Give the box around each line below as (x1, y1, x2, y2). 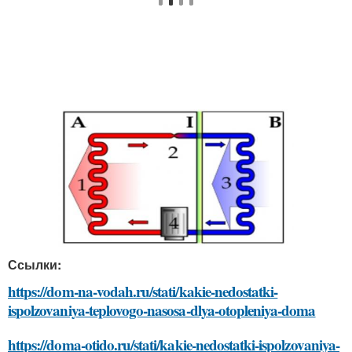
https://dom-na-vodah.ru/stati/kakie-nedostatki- (8, 280, 278, 302)
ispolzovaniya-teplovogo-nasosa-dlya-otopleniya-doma (8, 299, 316, 321)
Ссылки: (8, 255, 61, 273)
